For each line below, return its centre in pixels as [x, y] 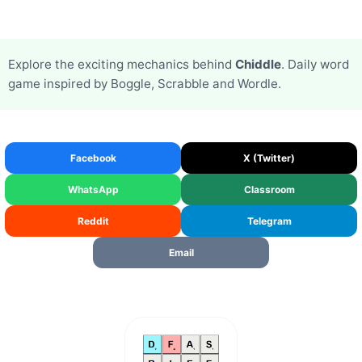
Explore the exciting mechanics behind [122, 64]
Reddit [93, 221]
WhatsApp [93, 189]
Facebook [93, 158]
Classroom [269, 189]
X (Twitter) [269, 158]
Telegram [269, 221]
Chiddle [258, 64]
